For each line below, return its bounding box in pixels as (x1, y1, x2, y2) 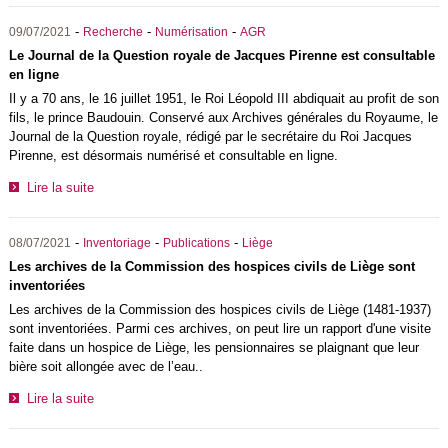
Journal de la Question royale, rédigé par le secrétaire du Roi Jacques (8, 128, 412, 144)
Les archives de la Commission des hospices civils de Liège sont (8, 258, 415, 274)
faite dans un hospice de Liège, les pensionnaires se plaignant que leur (8, 339, 419, 355)
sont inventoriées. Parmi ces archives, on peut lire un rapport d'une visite (8, 320, 431, 336)
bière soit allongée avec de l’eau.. (8, 358, 203, 374)
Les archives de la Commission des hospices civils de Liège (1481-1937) (8, 301, 431, 317)
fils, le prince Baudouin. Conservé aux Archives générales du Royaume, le (8, 109, 438, 125)
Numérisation (154, 25, 228, 38)
